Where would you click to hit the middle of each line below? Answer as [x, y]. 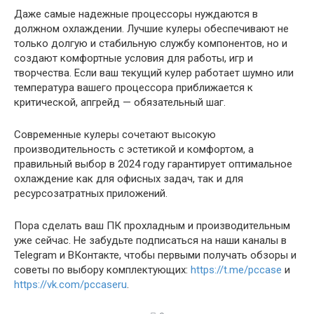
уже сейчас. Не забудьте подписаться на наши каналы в [150, 240]
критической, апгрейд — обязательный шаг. [120, 102]
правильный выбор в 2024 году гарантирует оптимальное [153, 164]
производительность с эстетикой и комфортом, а [134, 149]
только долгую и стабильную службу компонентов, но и [151, 43]
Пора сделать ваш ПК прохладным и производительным [152, 225]
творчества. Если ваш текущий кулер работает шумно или [154, 73]
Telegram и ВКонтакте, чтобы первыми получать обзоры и [155, 255]
